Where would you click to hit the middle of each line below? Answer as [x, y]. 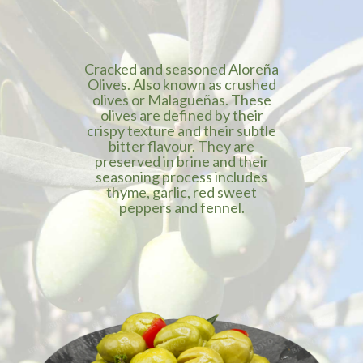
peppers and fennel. [181, 207]
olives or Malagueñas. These [181, 100]
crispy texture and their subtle [181, 130]
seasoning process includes [181, 177]
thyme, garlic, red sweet [181, 192]
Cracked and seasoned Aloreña [181, 69]
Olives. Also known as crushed [181, 84]
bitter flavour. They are [181, 146]
